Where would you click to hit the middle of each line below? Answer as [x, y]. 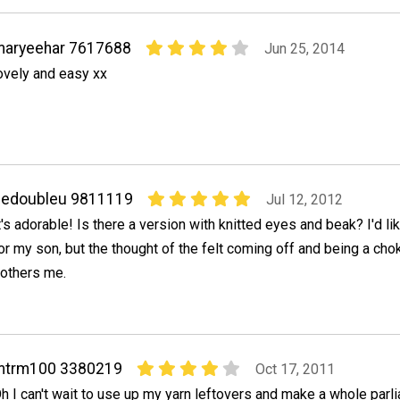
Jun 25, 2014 [304, 48]
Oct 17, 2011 [295, 370]
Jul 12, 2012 [304, 199]
